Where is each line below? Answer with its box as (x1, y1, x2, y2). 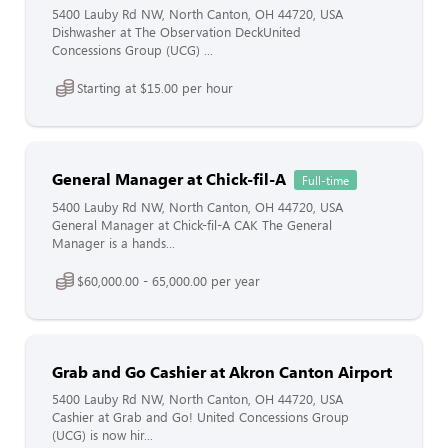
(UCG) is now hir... (52, 426, 153, 444)
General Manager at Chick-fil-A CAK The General (52, 216, 332, 234)
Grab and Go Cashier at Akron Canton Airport (52, 361, 392, 382)
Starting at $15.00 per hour (77, 78, 233, 97)
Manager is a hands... (52, 234, 175, 252)
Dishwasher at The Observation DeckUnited (52, 23, 301, 41)
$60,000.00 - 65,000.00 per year (77, 271, 260, 290)
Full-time (302, 172, 349, 188)
